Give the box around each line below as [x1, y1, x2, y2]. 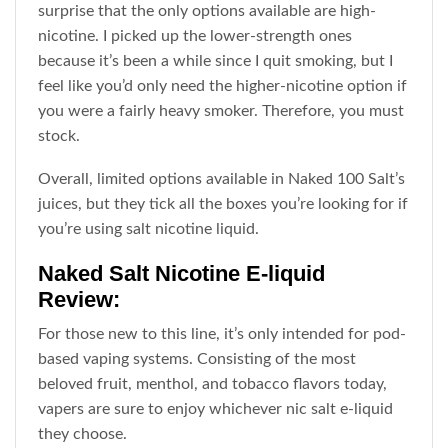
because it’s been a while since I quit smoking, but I [38, 52, 394, 69]
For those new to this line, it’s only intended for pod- [38, 325, 407, 342]
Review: [38, 286, 121, 312]
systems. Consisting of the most [129, 350, 357, 367]
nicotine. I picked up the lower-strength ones [38, 27, 353, 44]
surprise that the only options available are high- [38, 2, 377, 19]
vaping [83, 350, 130, 367]
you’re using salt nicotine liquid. [38, 221, 260, 238]
